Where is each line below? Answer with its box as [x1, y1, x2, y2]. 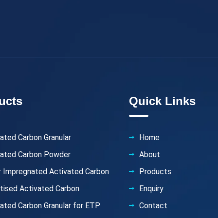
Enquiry [139, 184, 164, 194]
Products [139, 167, 172, 177]
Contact [139, 201, 168, 211]
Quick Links [129, 94, 196, 108]
